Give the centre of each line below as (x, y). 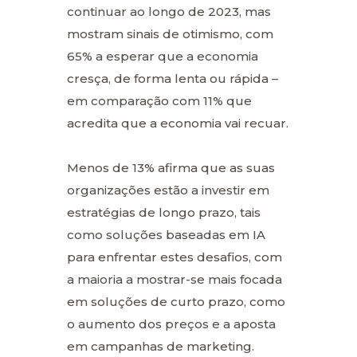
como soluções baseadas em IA (166, 234)
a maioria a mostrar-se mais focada (175, 279)
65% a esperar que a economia (163, 56)
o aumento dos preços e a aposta (171, 324)
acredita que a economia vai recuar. (178, 123)
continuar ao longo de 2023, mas (169, 11)
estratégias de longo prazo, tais (164, 212)
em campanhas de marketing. (161, 346)
